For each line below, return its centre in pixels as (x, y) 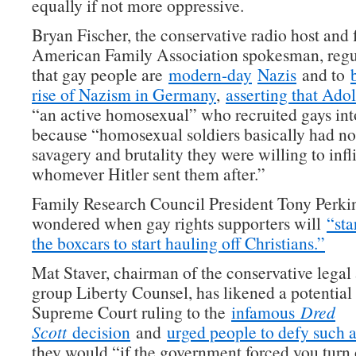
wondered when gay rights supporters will (179, 223)
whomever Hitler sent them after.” (149, 174)
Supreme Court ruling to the (132, 312)
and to (323, 74)
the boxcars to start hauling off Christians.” (178, 243)
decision (101, 332)
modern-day (210, 74)
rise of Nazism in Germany (124, 94)
